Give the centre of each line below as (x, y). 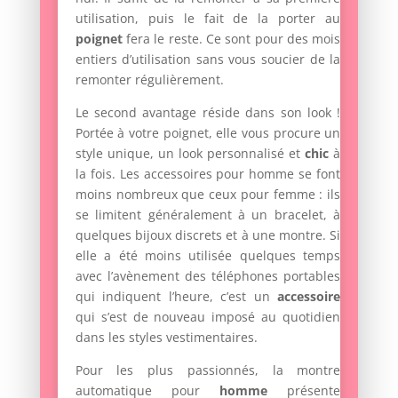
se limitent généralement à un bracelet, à (208, 214)
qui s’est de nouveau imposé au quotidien (208, 316)
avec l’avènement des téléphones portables (208, 275)
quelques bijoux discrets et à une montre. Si (208, 235)
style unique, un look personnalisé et (190, 153)
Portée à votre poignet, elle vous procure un (208, 132)
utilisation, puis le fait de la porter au (208, 18)
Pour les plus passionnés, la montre (208, 370)
